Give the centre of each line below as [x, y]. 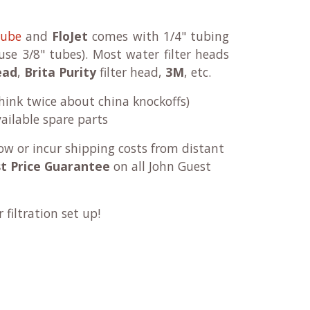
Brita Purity [60, 72]
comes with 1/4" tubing [158, 36]
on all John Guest [162, 166]
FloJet [70, 36]
